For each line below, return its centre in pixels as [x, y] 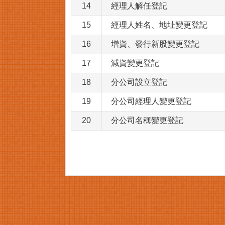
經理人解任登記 [139, 6]
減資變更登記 [135, 63]
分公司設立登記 [139, 82]
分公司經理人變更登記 [151, 101]
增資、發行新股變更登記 [155, 44]
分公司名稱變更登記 [147, 120]
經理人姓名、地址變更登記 [159, 25]
